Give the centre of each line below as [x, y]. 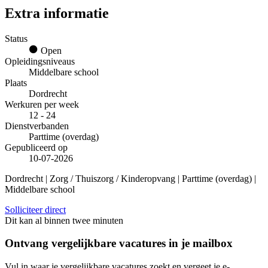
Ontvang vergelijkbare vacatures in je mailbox [119, 243]
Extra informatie [57, 13]
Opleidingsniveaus [40, 61]
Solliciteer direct [35, 209]
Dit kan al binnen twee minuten [64, 220]
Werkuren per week [42, 104]
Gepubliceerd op [36, 147]
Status [16, 38]
